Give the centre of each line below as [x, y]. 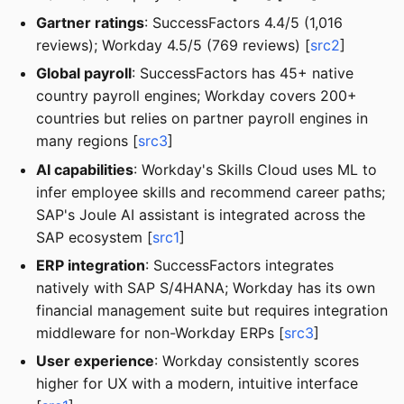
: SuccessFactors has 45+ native [243, 73]
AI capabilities [85, 169]
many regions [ [87, 141]
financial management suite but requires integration [212, 310]
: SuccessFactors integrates [239, 265]
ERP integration [91, 265]
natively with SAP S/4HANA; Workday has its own [206, 288]
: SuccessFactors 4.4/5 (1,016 [243, 22]
